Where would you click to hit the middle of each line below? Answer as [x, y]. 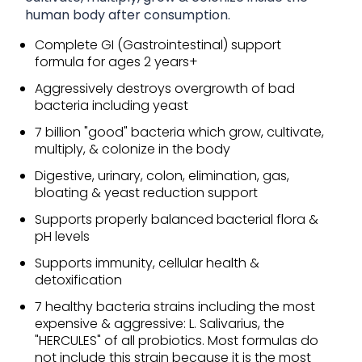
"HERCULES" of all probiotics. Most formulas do [176, 340]
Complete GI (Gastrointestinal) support [158, 44]
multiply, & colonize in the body [132, 149]
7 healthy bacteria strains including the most [175, 306]
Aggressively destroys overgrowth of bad [164, 88]
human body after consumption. [128, 15]
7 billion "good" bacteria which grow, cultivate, [179, 132]
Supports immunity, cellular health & [147, 263]
